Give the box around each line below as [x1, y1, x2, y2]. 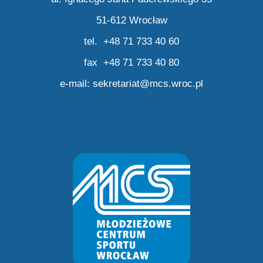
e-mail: [60, 78, 93, 89]
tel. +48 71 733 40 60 [84, 36, 179, 47]
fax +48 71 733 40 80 [84, 57, 179, 68]
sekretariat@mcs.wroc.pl [93, 78, 203, 89]
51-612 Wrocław [96, 15, 167, 26]
